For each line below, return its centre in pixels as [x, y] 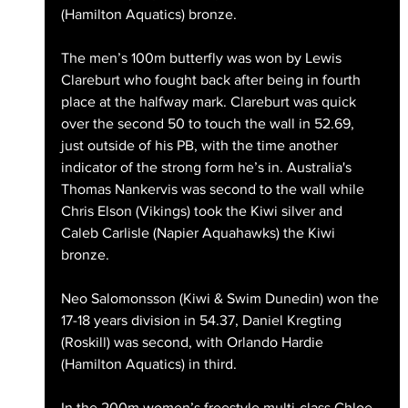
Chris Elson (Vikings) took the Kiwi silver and [203, 211]
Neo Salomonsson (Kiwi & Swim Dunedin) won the [221, 299]
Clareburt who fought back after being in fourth [212, 80]
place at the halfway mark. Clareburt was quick [210, 102]
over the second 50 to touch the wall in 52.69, [209, 124]
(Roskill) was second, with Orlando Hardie [194, 342]
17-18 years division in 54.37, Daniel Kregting [203, 321]
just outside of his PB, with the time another [201, 146]
